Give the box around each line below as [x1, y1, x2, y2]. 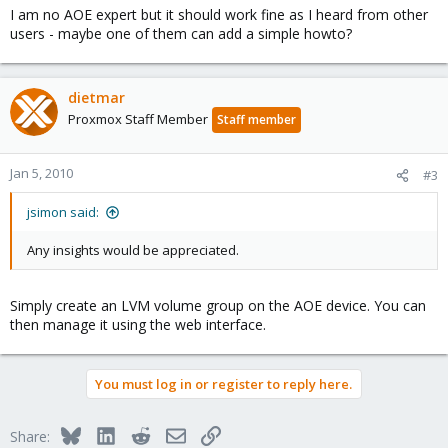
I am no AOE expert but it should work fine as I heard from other [10, 5, 428, 24]
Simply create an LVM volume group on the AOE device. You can [10, 296, 426, 315]
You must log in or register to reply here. [95, 375, 352, 393]
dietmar [68, 88, 125, 107]
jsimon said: [27, 203, 99, 221]
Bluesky [79, 424, 130, 443]
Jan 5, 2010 [10, 164, 73, 182]
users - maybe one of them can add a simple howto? [10, 24, 352, 43]
